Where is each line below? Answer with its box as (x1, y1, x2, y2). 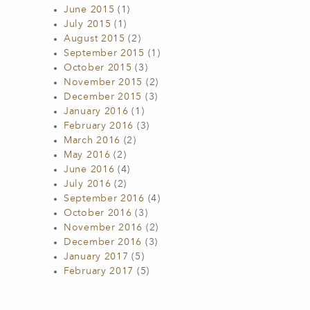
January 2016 (64, 107, 129, 116)
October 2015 (64, 63, 132, 73)
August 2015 (64, 34, 125, 44)
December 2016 (64, 237, 143, 247)
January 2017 (64, 252, 129, 262)
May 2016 (64, 150, 111, 160)
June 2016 (64, 165, 115, 174)
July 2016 (64, 179, 111, 189)
